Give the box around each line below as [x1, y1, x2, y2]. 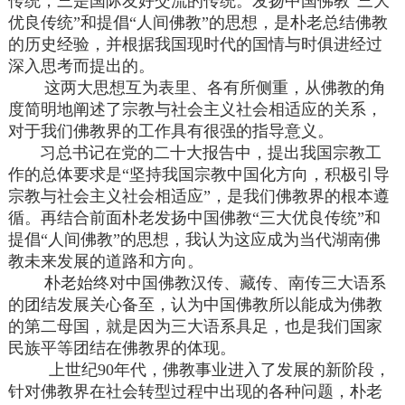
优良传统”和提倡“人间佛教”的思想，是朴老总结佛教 [8, 14, 389, 33]
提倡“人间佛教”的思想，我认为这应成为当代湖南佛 [8, 231, 381, 250]
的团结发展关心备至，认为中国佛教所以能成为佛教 [8, 296, 383, 315]
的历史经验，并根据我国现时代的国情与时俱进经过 [8, 35, 383, 54]
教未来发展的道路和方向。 [8, 252, 204, 271]
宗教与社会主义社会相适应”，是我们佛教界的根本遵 [8, 187, 391, 206]
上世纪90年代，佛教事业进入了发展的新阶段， [8, 361, 391, 380]
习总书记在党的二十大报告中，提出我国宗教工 [8, 144, 382, 163]
